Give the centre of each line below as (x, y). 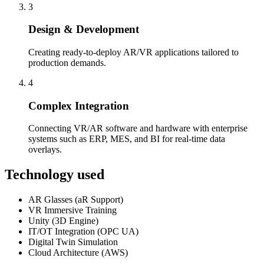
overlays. (45, 150)
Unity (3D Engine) (63, 221)
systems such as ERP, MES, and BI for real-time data (127, 139)
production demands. (67, 62)
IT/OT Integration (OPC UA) (83, 232)
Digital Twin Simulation (73, 242)
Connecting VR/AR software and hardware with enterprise (138, 128)
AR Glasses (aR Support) (76, 200)
